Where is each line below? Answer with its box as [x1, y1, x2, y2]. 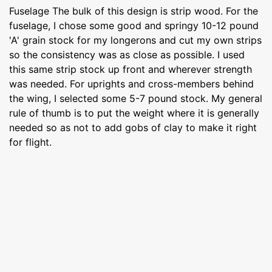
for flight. [9, 135, 52, 148]
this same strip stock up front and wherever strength [9, 63, 252, 75]
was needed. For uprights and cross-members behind [9, 77, 254, 90]
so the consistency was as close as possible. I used [9, 48, 245, 61]
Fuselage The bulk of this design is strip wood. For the [9, 4, 258, 17]
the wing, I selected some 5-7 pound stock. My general [9, 92, 262, 104]
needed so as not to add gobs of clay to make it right [9, 121, 257, 134]
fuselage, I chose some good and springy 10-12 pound [9, 19, 259, 32]
